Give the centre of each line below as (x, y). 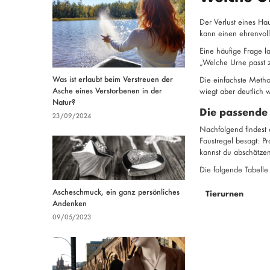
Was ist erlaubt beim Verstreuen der (113, 79)
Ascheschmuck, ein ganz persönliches (116, 191)
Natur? (64, 102)
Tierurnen (224, 193)
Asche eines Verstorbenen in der (107, 90)
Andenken (70, 202)
